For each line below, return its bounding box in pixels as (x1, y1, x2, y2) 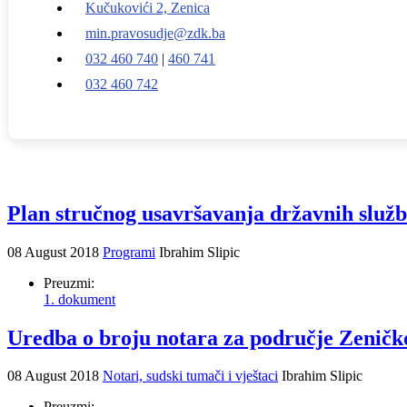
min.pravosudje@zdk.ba (85, 25, 225, 41)
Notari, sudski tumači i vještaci (103, 368, 278, 384)
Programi (103, 243, 155, 260)
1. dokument (44, 291, 115, 307)
